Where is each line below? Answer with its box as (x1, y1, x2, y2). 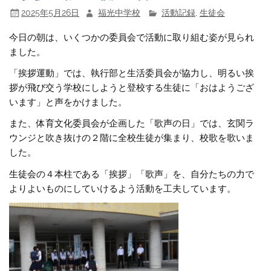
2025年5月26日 (21, 7, 80, 18)
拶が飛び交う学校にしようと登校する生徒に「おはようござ (9, 82, 255, 93)
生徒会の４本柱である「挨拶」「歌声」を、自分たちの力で (9, 168, 255, 180)
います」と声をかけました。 (9, 97, 128, 108)
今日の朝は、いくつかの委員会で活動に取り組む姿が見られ (9, 31, 255, 43)
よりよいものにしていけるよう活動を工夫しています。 (9, 183, 237, 194)
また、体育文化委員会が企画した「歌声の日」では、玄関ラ (9, 118, 255, 129)
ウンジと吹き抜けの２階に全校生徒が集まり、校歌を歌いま (9, 132, 255, 144)
